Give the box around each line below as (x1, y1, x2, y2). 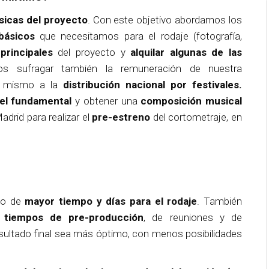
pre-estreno (92, 111, 151, 123)
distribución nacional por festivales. (63, 79, 243, 91)
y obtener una (71, 95, 141, 107)
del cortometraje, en (150, 111, 243, 123)
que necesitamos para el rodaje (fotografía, (39, 30, 243, 42)
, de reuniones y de (144, 211, 243, 223)
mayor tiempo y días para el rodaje (25, 195, 198, 207)
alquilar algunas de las (130, 46, 243, 58)
